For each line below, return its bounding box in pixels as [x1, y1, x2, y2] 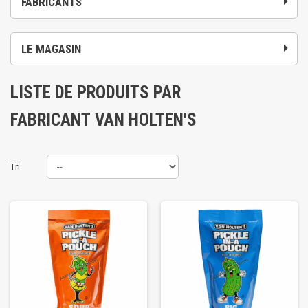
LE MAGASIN [21, 42, 81, 56]
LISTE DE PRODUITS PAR [10, 82, 181, 102]
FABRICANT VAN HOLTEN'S [10, 110, 197, 130]
